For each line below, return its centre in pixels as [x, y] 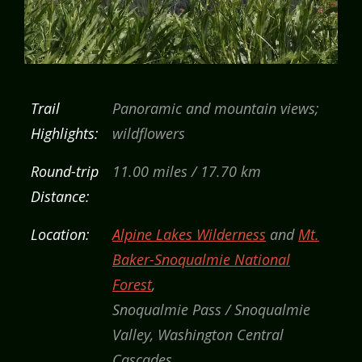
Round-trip [65, 172]
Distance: [60, 197]
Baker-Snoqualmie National [201, 260]
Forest [132, 285]
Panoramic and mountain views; [216, 109]
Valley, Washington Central [198, 335]
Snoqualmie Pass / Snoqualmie [211, 310]
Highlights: [65, 134]
